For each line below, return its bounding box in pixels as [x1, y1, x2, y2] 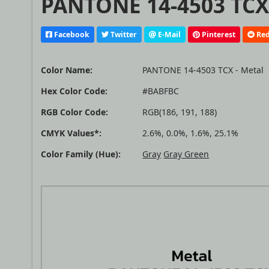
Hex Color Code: [41, 85, 108, 97]
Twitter [109, 29, 138, 40]
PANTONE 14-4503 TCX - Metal [142, 64, 264, 76]
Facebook [52, 29, 90, 40]
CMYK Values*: [41, 127, 102, 139]
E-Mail [156, 29, 181, 40]
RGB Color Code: [41, 106, 109, 118]
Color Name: [41, 64, 93, 76]
